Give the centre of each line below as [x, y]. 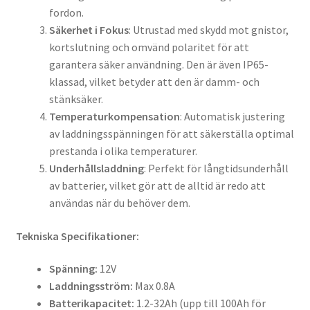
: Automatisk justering [232, 117]
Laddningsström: [91, 286]
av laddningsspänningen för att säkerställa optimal [171, 134]
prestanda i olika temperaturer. [123, 151]
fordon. [66, 13]
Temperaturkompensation [114, 117]
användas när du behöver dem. [119, 203]
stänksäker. [76, 99]
